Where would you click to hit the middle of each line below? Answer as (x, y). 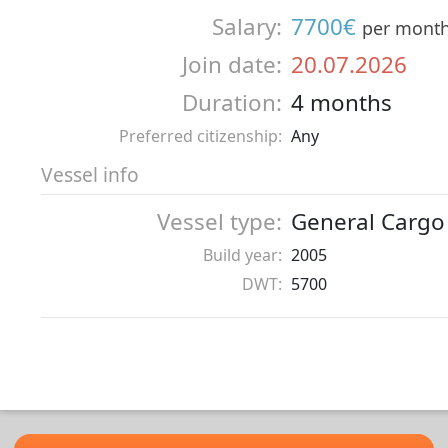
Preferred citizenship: (200, 135)
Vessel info (90, 174)
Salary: (247, 26)
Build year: (242, 254)
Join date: (232, 64)
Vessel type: (219, 221)
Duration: (232, 102)
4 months (341, 102)
